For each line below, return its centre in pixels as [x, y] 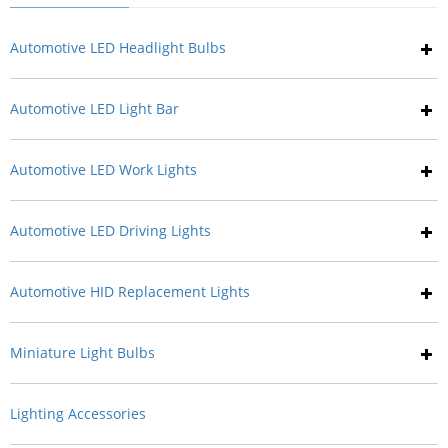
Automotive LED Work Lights [103, 169]
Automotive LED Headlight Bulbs [118, 47]
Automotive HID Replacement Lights [130, 291]
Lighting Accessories [78, 413]
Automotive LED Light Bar [94, 108]
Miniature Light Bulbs [82, 352]
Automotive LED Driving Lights [110, 230]
